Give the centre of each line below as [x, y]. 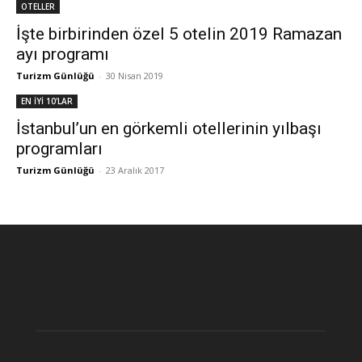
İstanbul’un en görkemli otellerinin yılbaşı [169, 128]
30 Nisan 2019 [135, 76]
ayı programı [63, 54]
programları [59, 149]
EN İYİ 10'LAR [47, 101]
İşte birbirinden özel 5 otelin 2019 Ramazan [179, 34]
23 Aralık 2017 [135, 170]
